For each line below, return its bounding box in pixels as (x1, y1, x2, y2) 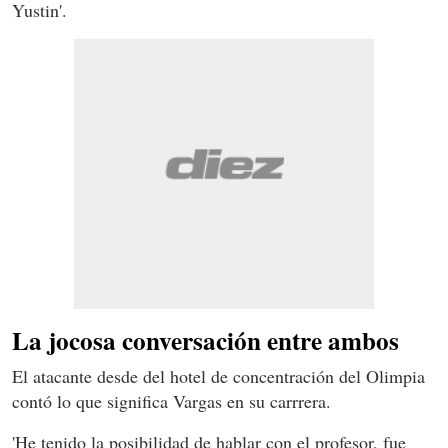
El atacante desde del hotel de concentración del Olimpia (12, 364, 425, 389)
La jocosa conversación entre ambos (12, 322, 399, 360)
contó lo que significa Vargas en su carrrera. (12, 389, 331, 414)
